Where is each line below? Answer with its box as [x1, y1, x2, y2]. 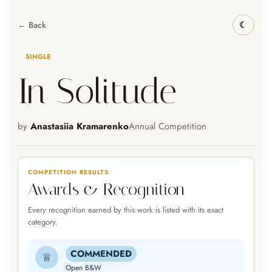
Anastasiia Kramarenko [30, 120, 129, 133]
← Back [18, 18, 46, 31]
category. [28, 216, 58, 228]
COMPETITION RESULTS [28, 168, 109, 177]
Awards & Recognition [28, 180, 185, 199]
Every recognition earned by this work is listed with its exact [28, 204, 223, 216]
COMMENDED [70, 247, 132, 260]
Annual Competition [129, 120, 206, 133]
